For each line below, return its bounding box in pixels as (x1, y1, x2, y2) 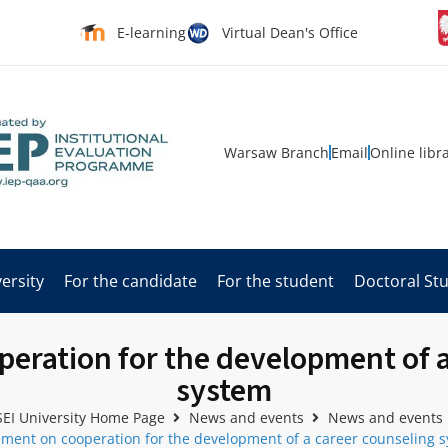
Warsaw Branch (224, 142, 329, 162)
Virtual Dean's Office (221, 23, 358, 42)
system (176, 367, 272, 414)
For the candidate (64, 269, 197, 292)
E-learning (116, 23, 186, 42)
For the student (217, 269, 334, 292)
